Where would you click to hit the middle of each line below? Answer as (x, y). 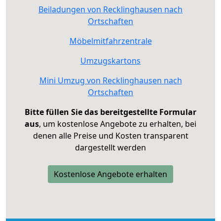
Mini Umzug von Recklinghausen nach (110, 80)
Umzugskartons (110, 60)
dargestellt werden (110, 147)
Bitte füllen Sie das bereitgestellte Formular (110, 112)
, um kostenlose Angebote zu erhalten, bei (118, 124)
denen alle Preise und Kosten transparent (110, 135)
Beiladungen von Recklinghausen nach (110, 9)
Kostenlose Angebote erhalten (110, 174)
